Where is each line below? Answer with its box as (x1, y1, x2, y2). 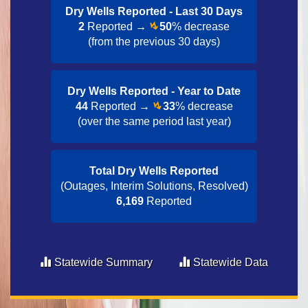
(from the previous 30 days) (88, 36, 220, 47)
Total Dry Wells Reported (89, 165, 219, 177)
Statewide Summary (54, 256, 153, 268)
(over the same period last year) (77, 115, 231, 127)
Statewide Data (193, 256, 268, 268)
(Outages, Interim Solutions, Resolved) (60, 180, 248, 192)
